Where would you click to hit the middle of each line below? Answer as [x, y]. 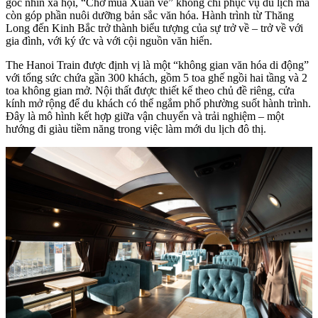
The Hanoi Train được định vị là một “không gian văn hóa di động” [157, 65]
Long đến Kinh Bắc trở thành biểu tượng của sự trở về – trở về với [154, 28]
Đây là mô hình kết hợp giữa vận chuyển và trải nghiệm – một [145, 116]
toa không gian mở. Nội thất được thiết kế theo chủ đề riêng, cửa [150, 90]
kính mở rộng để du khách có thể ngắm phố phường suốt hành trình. [158, 103]
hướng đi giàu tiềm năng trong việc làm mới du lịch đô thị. [136, 128]
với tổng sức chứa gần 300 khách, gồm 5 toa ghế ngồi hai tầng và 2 [157, 77]
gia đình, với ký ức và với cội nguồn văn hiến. [109, 40]
